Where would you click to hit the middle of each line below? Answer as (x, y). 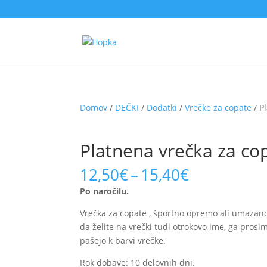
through (218, 215)
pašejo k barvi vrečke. (123, 240)
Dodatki (162, 108)
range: (212, 188)
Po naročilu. (105, 191)
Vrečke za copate (218, 108)
